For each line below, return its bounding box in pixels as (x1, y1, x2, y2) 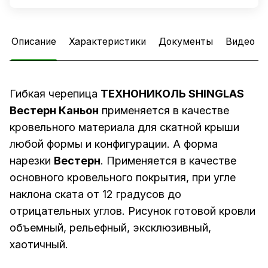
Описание (11, 36, 56, 48)
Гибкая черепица (10, 87, 100, 100)
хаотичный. (10, 238, 68, 251)
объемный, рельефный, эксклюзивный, (10, 221, 211, 234)
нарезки (10, 154, 54, 167)
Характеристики (69, 36, 146, 48)
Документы (159, 36, 213, 48)
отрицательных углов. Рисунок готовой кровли (10, 205, 255, 218)
